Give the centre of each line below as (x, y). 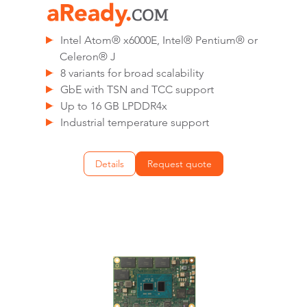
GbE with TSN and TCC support (137, 89)
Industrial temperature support (135, 122)
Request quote (180, 164)
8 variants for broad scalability (132, 73)
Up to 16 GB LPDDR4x (114, 106)
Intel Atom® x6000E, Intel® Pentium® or (159, 40)
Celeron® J (88, 57)
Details (110, 164)
